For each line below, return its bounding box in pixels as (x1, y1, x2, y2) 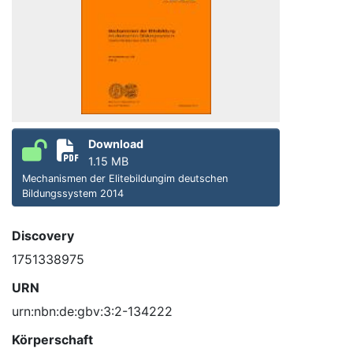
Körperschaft (12, 332, 93, 348)
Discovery (12, 228, 74, 244)
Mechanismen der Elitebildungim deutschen (22, 173, 228, 185)
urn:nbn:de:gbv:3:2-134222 (12, 303, 173, 320)
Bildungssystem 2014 (22, 188, 124, 200)
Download (88, 137, 143, 151)
